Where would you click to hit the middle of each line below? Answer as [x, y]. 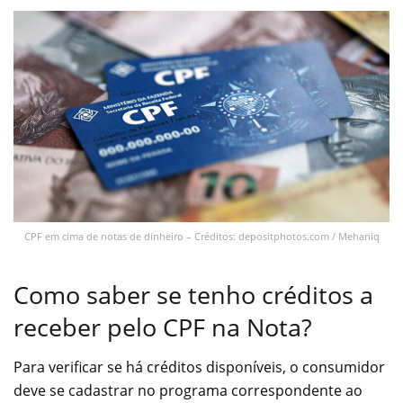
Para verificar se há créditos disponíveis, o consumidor [199, 367]
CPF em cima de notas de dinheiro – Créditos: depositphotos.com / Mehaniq [201, 237]
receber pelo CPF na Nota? [163, 327]
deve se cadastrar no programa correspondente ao [188, 391]
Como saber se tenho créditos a [193, 294]
